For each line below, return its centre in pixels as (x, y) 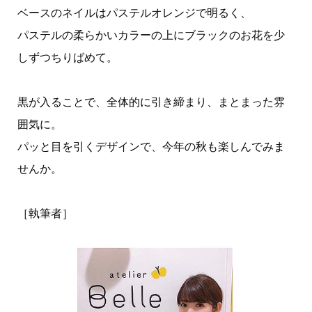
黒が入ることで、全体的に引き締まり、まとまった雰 (151, 102)
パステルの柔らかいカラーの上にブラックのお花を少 (151, 36)
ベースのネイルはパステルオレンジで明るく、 (134, 13)
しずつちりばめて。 (67, 58)
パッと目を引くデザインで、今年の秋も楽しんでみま (151, 147)
